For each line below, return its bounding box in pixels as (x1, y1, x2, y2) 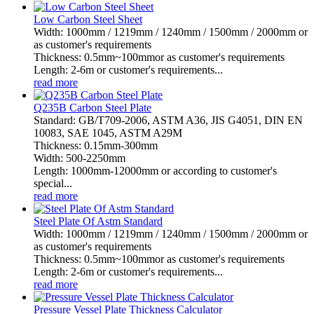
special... (34, 177, 72, 189)
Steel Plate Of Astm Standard (34, 214, 163, 227)
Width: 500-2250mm (34, 151, 125, 164)
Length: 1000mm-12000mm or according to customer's (34, 164, 277, 177)
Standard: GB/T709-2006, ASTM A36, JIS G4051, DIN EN (34, 114, 303, 126)
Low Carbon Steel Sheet (34, 13, 142, 25)
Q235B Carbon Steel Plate (34, 101, 151, 114)
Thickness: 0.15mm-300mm (34, 139, 158, 151)
